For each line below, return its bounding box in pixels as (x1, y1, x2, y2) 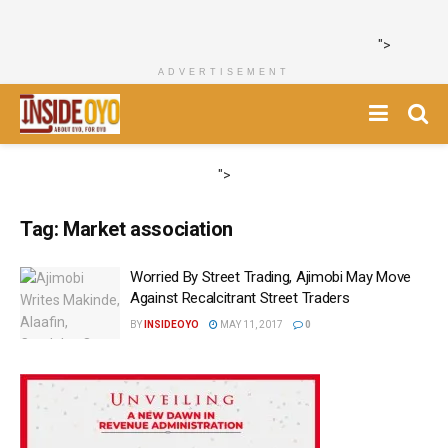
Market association (63, 217, 233, 241)
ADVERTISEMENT (158, 67, 290, 77)
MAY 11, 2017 (218, 319, 283, 330)
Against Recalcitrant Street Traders (130, 289, 350, 307)
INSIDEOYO (144, 319, 199, 330)
